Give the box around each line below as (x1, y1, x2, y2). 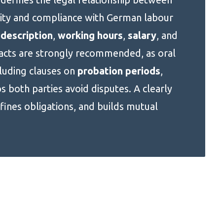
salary (127, 30, 156, 41)
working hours (57, 30, 123, 41)
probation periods (77, 65, 160, 76)
